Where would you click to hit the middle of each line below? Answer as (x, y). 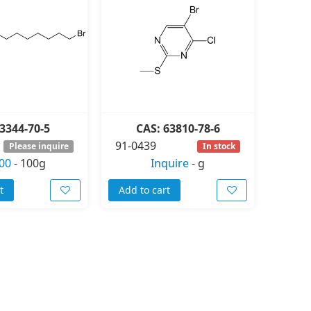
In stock (219, 146)
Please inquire (39, 146)
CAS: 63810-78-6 (178, 129)
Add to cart (144, 190)
